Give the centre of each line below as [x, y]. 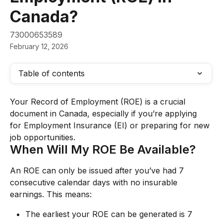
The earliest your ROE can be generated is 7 [110, 214]
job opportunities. [43, 137]
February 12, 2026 [39, 46]
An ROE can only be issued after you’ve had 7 [98, 170]
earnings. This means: [51, 194]
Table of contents [52, 73]
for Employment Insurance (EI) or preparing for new [111, 125]
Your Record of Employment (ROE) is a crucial [99, 102]
